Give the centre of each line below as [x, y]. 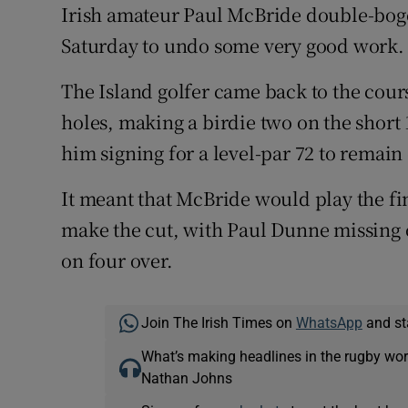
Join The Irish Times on [218, 323]
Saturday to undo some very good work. [233, 46]
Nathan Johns [186, 378]
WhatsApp [329, 323]
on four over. [117, 260]
